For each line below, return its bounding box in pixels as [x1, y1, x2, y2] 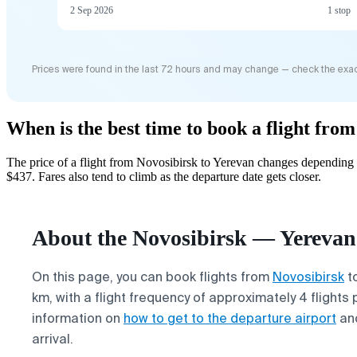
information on [32, 309, 124, 327]
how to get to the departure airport [124, 309, 336, 327]
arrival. [32, 330, 73, 347]
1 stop [328, 4, 351, 16]
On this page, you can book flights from [32, 268, 273, 285]
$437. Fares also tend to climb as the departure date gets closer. [6, 169, 321, 183]
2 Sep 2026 [70, 4, 113, 16]
